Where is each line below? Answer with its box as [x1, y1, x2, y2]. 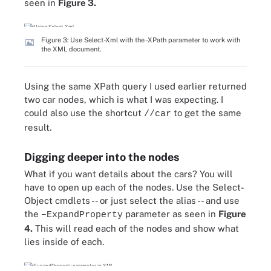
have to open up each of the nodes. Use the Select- [24, 182, 244, 192]
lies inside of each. [24, 237, 104, 247]
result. [24, 122, 51, 132]
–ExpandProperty [41, 210, 123, 220]
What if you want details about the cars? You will [24, 169, 233, 179]
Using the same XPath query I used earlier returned [24, 81, 247, 91]
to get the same [171, 108, 241, 118]
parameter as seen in [123, 209, 218, 219]
